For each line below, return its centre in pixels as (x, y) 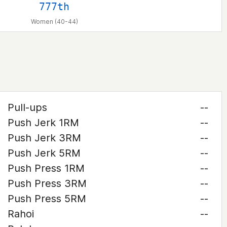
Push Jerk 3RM (44, 138)
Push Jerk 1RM (43, 123)
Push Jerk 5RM (44, 153)
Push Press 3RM (47, 183)
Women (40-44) (54, 22)
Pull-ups (27, 107)
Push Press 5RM (47, 199)
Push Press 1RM (46, 168)
